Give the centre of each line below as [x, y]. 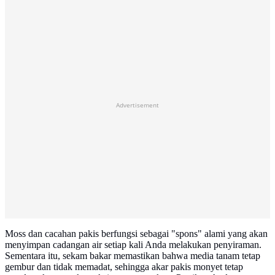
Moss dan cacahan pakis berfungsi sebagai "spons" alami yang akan [136, 234]
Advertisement [137, 105]
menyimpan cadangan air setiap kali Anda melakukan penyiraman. [133, 245]
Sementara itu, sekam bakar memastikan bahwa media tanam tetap [133, 256]
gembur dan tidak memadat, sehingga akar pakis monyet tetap [124, 267]
